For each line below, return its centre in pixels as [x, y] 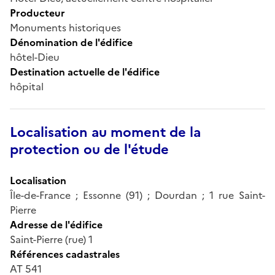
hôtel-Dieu [35, 57]
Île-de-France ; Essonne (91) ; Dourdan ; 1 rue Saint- [137, 195]
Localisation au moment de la [105, 132]
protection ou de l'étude [89, 149]
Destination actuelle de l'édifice [85, 72]
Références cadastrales [65, 254]
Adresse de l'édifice [56, 224]
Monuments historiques [65, 27]
